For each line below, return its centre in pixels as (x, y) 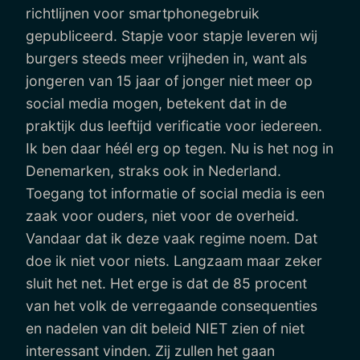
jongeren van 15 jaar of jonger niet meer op (169, 80)
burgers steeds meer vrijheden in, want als (166, 58)
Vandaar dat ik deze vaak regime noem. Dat (172, 238)
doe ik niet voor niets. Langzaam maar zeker (174, 260)
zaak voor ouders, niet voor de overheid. (162, 215)
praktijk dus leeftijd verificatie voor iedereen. (174, 125)
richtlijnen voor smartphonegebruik (143, 13)
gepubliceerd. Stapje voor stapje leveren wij (172, 35)
